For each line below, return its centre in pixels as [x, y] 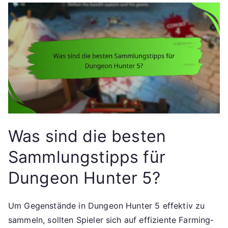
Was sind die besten [87, 136]
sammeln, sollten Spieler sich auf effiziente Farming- [111, 220]
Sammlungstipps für [87, 157]
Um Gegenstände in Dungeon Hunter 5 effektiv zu [107, 206]
